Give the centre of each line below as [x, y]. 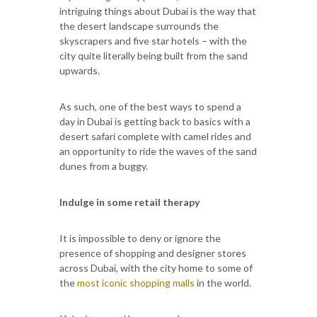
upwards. [80, 70]
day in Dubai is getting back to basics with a [155, 121]
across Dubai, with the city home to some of [156, 267]
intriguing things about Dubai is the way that [158, 11]
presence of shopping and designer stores [153, 253]
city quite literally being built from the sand [154, 55]
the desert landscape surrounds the [139, 25]
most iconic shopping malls [136, 282]
